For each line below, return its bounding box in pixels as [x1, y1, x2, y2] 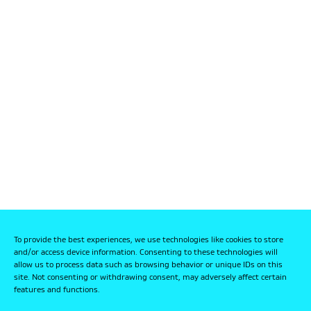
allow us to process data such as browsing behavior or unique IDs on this [14, 261, 283, 269]
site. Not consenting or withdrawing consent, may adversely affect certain [14, 274, 287, 282]
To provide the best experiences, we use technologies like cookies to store [14, 236, 283, 244]
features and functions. [14, 286, 100, 294]
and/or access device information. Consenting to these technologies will [14, 249, 278, 257]
